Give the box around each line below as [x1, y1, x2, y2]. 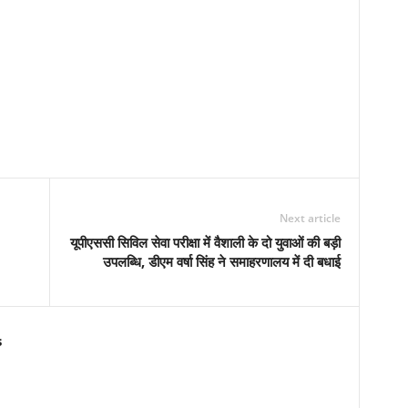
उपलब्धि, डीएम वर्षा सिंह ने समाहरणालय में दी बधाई [102, 252, 341, 270]
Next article [279, 210, 341, 226]
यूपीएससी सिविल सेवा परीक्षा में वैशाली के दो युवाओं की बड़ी [69, 233, 341, 251]
